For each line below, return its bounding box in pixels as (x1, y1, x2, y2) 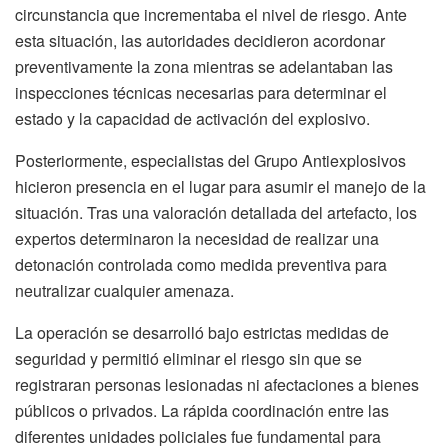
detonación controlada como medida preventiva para (15, 253, 387, 277)
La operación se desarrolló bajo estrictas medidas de (15, 321, 389, 345)
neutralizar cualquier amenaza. (15, 279, 234, 303)
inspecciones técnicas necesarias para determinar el (15, 81, 387, 105)
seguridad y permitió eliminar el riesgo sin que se (15, 347, 362, 371)
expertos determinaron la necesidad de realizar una (15, 227, 379, 251)
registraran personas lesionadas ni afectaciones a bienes (15, 373, 419, 397)
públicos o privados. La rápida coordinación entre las (15, 399, 389, 423)
